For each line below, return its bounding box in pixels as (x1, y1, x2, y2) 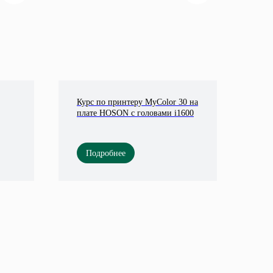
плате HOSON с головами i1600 (77, 108, 194, 118)
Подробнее (86, 148, 126, 158)
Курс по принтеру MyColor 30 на (77, 97, 198, 107)
